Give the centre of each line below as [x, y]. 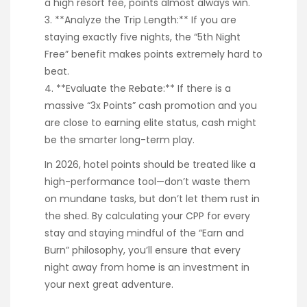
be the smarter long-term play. [120, 139]
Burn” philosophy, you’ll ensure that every [143, 250]
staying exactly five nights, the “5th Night [143, 37]
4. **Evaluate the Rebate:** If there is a [138, 88]
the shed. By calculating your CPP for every [147, 216]
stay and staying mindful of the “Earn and [144, 233]
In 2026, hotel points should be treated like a [150, 164]
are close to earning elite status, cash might [150, 122]
